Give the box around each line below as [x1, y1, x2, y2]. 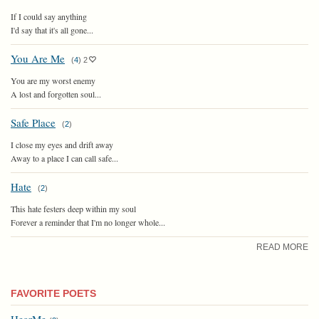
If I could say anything [11, 10, 87, 22]
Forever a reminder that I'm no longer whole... [11, 216, 165, 228]
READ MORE [256, 241, 308, 252]
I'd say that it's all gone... [11, 23, 93, 36]
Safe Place [11, 115, 56, 130]
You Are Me [11, 51, 65, 66]
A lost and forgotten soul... [11, 88, 101, 100]
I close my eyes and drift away [11, 138, 113, 150]
